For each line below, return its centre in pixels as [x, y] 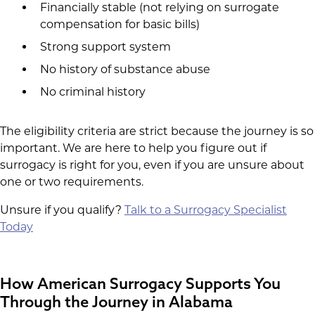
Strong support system [105, 47]
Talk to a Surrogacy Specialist [206, 210]
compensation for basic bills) [120, 24]
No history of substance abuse [125, 69]
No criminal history [92, 92]
